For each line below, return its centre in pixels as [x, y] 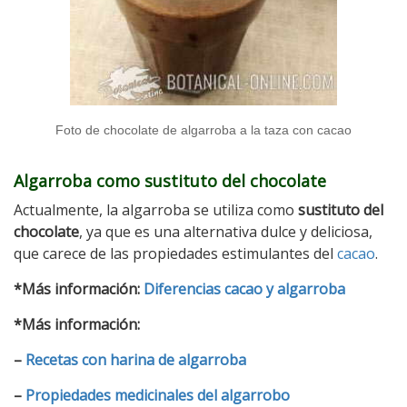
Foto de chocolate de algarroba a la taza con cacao [203, 129]
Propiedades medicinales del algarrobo [158, 395]
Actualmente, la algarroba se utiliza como [156, 209]
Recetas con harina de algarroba [136, 359]
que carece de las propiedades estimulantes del [175, 253]
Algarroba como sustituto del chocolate [170, 180]
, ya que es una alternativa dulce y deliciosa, [226, 231]
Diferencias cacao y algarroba [244, 288]
